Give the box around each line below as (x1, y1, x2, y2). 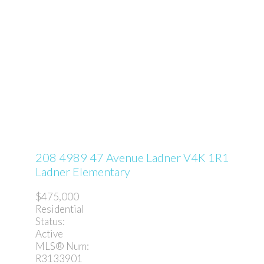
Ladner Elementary (35, 164, 130, 179)
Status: (35, 214, 65, 227)
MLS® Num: (35, 239, 89, 252)
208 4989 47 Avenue (35, 150, 146, 165)
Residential (35, 202, 84, 215)
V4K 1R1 (183, 150, 229, 165)
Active (35, 227, 63, 240)
